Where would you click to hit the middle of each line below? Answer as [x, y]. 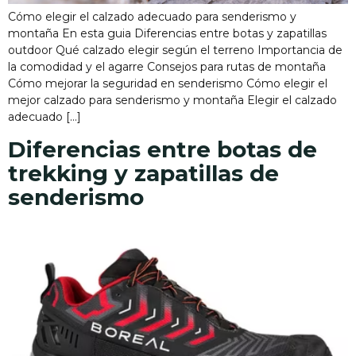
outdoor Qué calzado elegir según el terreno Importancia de [175, 50]
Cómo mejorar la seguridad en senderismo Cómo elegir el [168, 84]
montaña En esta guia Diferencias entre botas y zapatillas [167, 34]
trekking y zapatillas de [143, 173]
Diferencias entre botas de [163, 149]
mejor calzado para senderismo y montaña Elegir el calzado [172, 101]
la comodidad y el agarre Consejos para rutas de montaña [167, 67]
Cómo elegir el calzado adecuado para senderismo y [152, 17]
